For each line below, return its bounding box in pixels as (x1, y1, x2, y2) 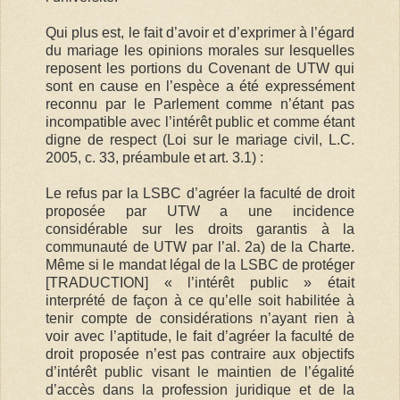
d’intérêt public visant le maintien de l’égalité (46, 363, 354, 379)
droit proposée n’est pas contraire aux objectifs (46, 346, 354, 362)
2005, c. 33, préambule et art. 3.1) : (46, 149, 263, 165)
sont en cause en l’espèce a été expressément (46, 78, 354, 94)
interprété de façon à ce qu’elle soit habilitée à (46, 292, 354, 308)
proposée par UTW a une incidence (46, 203, 354, 219)
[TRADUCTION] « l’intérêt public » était (46, 274, 354, 290)
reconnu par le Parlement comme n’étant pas (46, 96, 354, 112)
